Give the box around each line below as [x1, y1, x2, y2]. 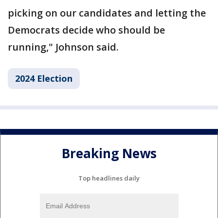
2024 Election [15, 73, 73, 85]
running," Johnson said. [8, 40, 119, 54]
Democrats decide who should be [8, 23, 165, 37]
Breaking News [61, 144, 157, 162]
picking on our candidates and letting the [8, 6, 206, 20]
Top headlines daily [78, 174, 140, 183]
